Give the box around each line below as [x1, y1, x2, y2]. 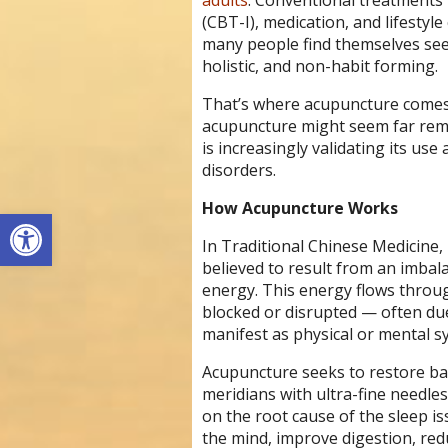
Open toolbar [9, 201, 117, 244]
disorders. [201, 159, 276, 182]
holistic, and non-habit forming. [201, 55, 438, 78]
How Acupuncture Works [201, 197, 402, 220]
